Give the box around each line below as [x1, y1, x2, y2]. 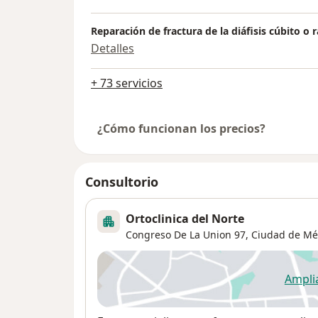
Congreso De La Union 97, [126, 227, 248, 241]
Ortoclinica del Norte [126, 210, 244, 226]
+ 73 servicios [91, 75, 163, 91]
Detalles [91, 40, 134, 56]
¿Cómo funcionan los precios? [97, 120, 265, 136]
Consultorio [85, 172, 158, 190]
